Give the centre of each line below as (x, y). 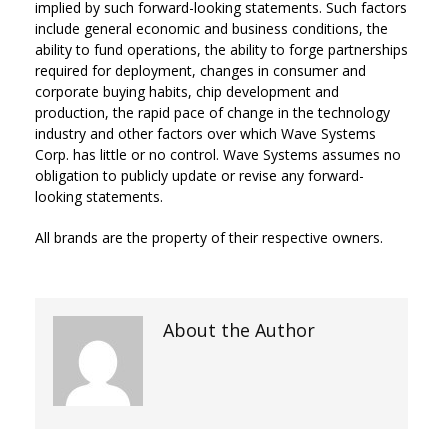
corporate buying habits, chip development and (187, 91)
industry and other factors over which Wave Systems (205, 133)
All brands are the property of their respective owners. (209, 237)
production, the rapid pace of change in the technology (212, 112)
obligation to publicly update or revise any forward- (199, 175)
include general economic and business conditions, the (211, 28)
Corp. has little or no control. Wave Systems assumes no (218, 154)
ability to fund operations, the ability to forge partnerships (221, 49)
